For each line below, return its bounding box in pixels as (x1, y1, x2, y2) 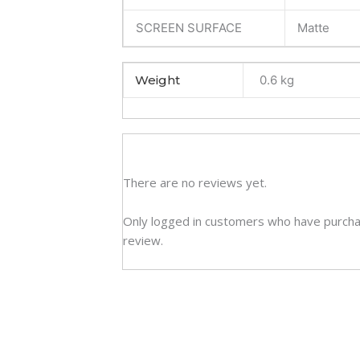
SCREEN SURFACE (136, 20, 242, 36)
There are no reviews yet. (123, 174, 267, 190)
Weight (134, 72, 180, 88)
